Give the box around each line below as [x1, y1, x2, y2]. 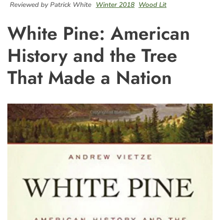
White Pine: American [7, 20, 190, 47]
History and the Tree [7, 42, 177, 69]
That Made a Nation [7, 64, 172, 91]
